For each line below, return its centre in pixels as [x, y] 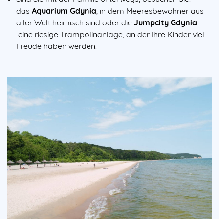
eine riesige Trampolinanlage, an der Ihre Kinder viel [110, 34]
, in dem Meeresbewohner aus [150, 11]
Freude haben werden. [56, 46]
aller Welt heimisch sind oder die [74, 22]
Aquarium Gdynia [64, 11]
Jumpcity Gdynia [165, 22]
